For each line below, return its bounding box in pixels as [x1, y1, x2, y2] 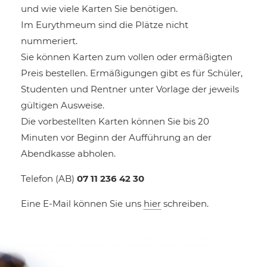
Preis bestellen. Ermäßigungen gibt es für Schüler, [21, 67, 243, 79]
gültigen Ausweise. [21, 100, 104, 111]
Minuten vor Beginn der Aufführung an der [21, 132, 212, 143]
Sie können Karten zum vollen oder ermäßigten [21, 51, 232, 63]
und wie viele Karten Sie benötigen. [21, 3, 178, 14]
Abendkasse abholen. [21, 148, 116, 159]
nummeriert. [21, 35, 77, 46]
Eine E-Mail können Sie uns [21, 198, 144, 209]
